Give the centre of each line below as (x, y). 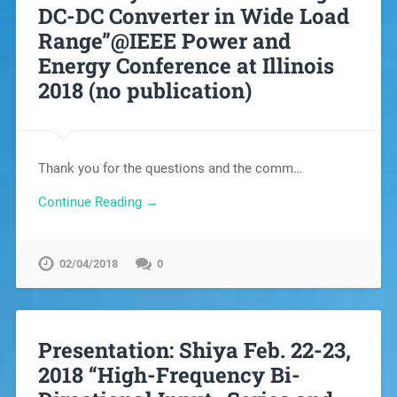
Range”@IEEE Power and (164, 40)
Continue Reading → (98, 202)
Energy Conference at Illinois (186, 65)
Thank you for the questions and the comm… (170, 168)
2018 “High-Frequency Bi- (169, 375)
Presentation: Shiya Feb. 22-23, (194, 350)
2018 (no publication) (144, 90)
